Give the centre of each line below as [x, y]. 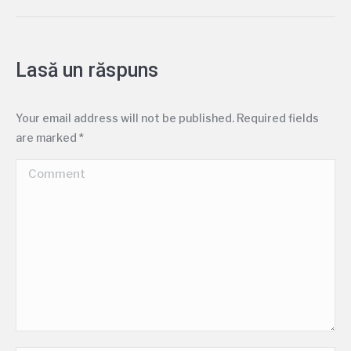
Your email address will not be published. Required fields [167, 118]
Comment [45, 170]
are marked [47, 138]
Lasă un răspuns [87, 70]
